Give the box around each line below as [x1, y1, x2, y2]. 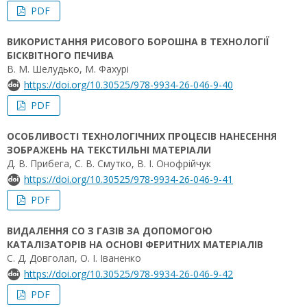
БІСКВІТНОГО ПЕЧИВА [7, 49, 114, 62]
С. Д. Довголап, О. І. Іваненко [7, 251, 141, 265]
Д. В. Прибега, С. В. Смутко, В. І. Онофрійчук [7, 157, 211, 170]
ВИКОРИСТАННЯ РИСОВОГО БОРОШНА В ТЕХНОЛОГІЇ [7, 35, 269, 48]
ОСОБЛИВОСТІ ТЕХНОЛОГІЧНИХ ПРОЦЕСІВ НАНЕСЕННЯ [7, 130, 277, 143]
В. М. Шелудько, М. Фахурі [7, 62, 129, 75]
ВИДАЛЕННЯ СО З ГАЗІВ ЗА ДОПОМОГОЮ [7, 224, 212, 237]
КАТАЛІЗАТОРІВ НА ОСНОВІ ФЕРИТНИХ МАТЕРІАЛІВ [7, 238, 263, 251]
